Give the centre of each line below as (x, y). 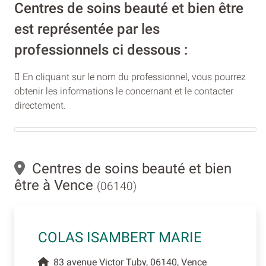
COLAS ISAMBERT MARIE (120, 238)
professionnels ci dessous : (101, 50)
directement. (40, 106)
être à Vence (56, 186)
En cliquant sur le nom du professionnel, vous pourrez (133, 77)
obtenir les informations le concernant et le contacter (124, 91)
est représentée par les (87, 29)
